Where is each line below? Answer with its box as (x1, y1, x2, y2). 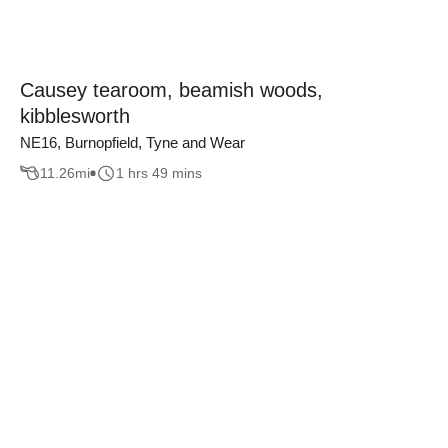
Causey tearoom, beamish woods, (20, 78, 323, 101)
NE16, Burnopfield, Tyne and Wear (20, 133, 245, 151)
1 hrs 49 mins (116, 165, 202, 182)
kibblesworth (20, 104, 130, 127)
